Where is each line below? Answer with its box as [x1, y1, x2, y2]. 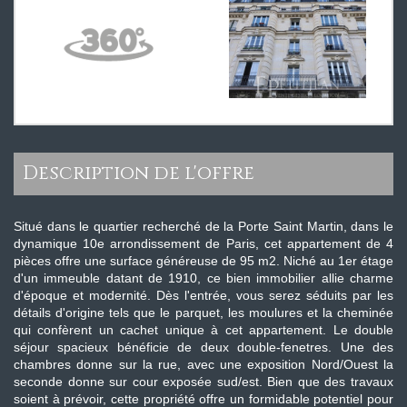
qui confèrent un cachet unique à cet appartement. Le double [14, 323, 393, 338]
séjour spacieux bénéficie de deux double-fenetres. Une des [14, 340, 393, 355]
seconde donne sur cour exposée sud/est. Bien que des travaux [14, 374, 393, 390]
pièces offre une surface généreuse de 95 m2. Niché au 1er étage [14, 253, 393, 269]
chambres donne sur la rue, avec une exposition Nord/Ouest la [14, 357, 393, 372]
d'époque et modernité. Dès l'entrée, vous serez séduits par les [14, 288, 393, 303]
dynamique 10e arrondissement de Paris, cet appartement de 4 [14, 236, 393, 252]
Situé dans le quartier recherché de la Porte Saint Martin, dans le [14, 219, 393, 234]
